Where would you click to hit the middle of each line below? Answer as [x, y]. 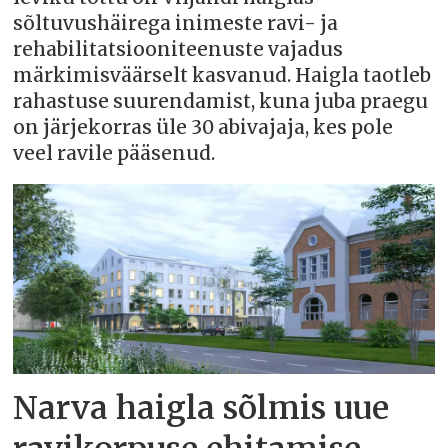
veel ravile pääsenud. [114, 153]
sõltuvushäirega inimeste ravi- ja [176, 23]
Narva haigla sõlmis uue [201, 408]
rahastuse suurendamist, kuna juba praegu [221, 101]
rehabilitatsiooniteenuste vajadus [178, 49]
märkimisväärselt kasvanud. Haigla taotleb [222, 75]
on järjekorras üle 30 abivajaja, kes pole [203, 127]
